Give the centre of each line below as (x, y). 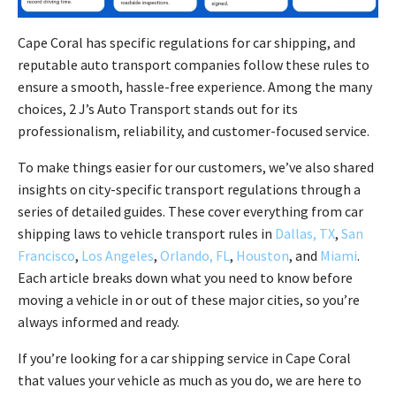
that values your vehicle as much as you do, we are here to (190, 381)
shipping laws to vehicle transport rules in (146, 234)
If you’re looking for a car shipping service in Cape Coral (184, 358)
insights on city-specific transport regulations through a (189, 190)
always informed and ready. (99, 322)
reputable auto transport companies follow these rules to (194, 65)
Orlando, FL (195, 256)
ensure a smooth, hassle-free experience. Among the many (195, 87)
